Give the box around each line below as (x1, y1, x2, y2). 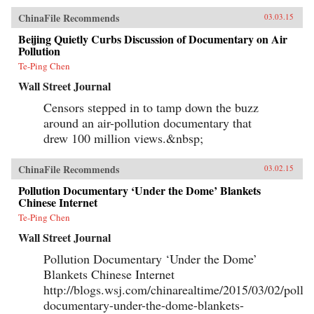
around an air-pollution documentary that (43, 114, 252, 132)
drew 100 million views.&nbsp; (43, 130, 203, 147)
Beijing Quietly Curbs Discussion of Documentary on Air (18, 31, 287, 48)
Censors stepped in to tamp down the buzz (43, 99, 259, 116)
